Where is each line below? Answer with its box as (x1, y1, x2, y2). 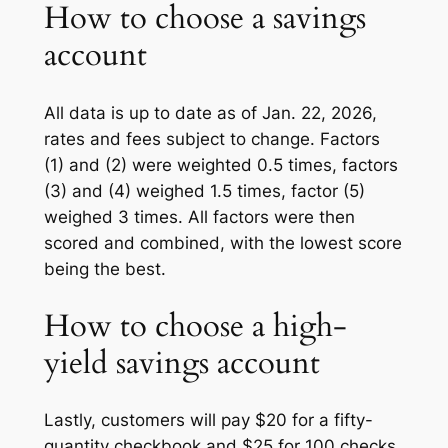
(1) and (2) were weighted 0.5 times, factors (43, 154, 398, 175)
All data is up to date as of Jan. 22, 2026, (43, 102, 377, 123)
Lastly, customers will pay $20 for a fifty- (43, 410, 373, 431)
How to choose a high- (43, 304, 347, 347)
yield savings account (43, 341, 320, 384)
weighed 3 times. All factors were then (43, 206, 355, 227)
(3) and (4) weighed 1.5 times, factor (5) (43, 180, 365, 201)
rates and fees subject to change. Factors (43, 128, 380, 149)
